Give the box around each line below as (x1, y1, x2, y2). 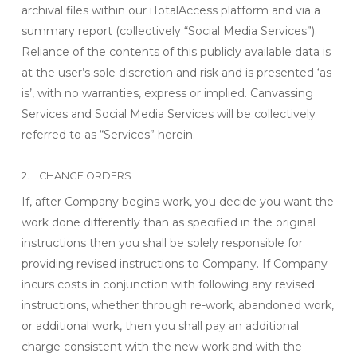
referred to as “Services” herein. (21, 127, 195, 142)
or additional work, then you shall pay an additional (21, 319, 299, 333)
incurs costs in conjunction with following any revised (21, 277, 315, 292)
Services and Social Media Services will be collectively (21, 107, 316, 121)
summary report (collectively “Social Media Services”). (21, 24, 317, 38)
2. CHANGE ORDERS (21, 170, 131, 182)
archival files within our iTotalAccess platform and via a (21, 3, 320, 18)
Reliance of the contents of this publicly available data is (21, 45, 331, 59)
